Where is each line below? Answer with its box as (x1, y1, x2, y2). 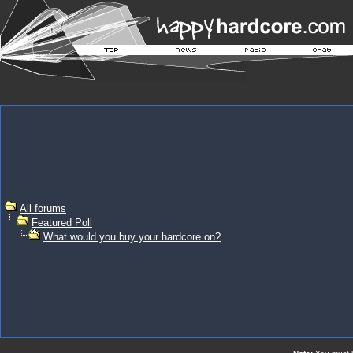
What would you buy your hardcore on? (43, 231, 221, 243)
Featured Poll (32, 217, 92, 229)
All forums (20, 203, 66, 214)
